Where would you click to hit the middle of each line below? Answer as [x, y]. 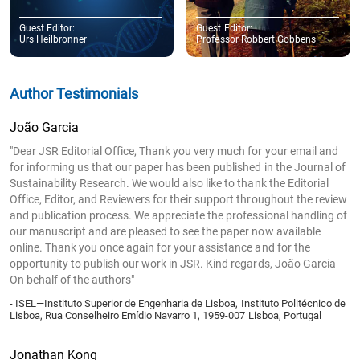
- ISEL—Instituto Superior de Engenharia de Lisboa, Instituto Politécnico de [178, 303]
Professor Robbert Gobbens [256, 39]
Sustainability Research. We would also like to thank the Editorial [169, 183]
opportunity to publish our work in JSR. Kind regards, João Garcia [173, 263]
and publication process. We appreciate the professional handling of [178, 215]
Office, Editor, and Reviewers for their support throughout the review [178, 199]
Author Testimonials [74, 93]
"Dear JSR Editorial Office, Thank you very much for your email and [174, 151]
